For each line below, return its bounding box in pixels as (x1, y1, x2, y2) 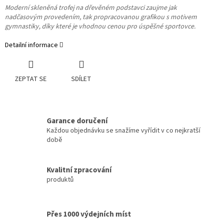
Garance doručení (47, 115, 108, 127)
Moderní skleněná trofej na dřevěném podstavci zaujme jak (5, 3, 177, 13)
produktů (47, 174, 74, 185)
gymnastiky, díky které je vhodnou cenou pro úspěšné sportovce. (5, 22, 198, 32)
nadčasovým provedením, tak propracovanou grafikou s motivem (5, 12, 197, 23)
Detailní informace (5, 40, 58, 51)
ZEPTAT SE (15, 74, 47, 84)
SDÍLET (71, 74, 91, 84)
